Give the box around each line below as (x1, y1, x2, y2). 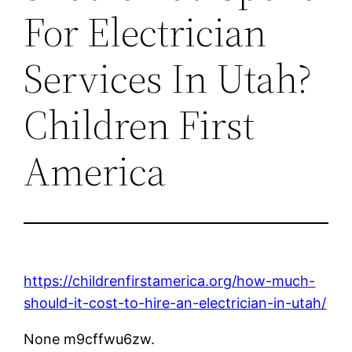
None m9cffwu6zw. (24, 330, 156, 347)
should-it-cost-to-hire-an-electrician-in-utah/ (24, 294, 327, 311)
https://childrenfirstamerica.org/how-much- (24, 272, 316, 289)
